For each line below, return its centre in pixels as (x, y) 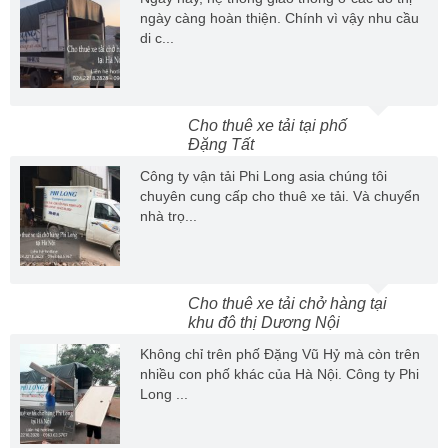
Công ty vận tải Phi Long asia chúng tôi (263, 176)
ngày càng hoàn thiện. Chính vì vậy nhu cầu (279, 18)
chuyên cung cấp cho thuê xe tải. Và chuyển (280, 196)
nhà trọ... (168, 216)
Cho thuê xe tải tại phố (267, 126)
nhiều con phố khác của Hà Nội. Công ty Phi (279, 374)
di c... (157, 38)
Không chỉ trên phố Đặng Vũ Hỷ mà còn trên (280, 354)
